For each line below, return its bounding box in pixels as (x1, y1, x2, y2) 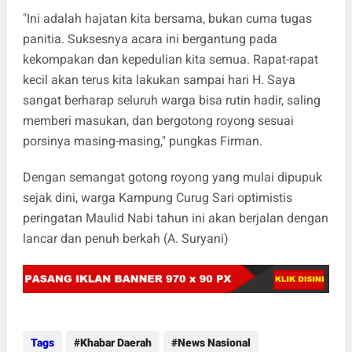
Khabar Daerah (79, 336, 152, 350)
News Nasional (177, 336, 251, 350)
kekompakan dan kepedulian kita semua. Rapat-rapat (22, 52, 318, 68)
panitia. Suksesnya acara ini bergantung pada (22, 31, 277, 47)
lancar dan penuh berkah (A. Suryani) (22, 231, 229, 247)
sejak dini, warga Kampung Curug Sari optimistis (22, 190, 292, 206)
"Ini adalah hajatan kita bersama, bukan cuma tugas (22, 11, 312, 27)
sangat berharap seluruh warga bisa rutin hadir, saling (22, 93, 321, 108)
